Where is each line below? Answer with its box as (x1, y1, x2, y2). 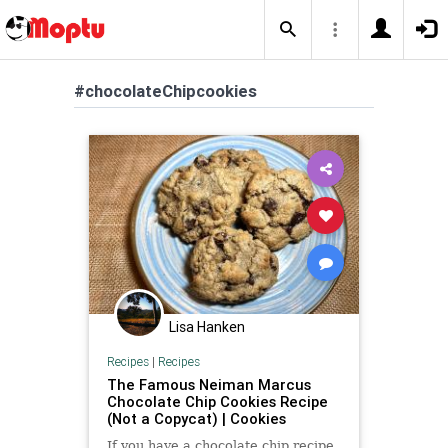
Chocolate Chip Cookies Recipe (106, 391, 328, 411)
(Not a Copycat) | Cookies (106, 408, 286, 428)
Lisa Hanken (169, 318, 245, 337)
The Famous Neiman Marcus (106, 374, 311, 394)
